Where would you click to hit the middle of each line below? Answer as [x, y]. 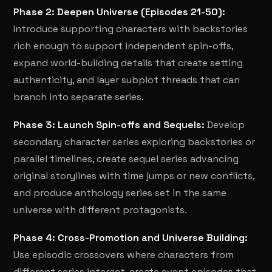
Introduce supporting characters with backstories [131, 29]
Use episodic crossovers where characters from [124, 255]
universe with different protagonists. [100, 210]
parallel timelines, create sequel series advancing [126, 159]
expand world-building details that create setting [128, 63]
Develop [225, 125]
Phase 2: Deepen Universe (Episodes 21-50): [120, 12]
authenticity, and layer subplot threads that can [127, 80]
